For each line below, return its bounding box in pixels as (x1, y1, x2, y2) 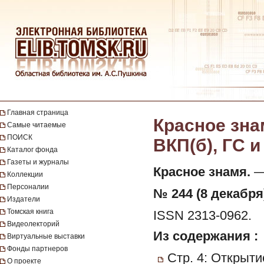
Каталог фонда (7, 146, 58, 154)
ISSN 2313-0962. (153, 209, 252, 223)
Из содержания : (153, 229, 258, 243)
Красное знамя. (153, 165, 250, 179)
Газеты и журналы (7, 158, 69, 166)
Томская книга (7, 207, 54, 216)
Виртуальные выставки (7, 232, 85, 240)
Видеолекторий (7, 220, 60, 228)
